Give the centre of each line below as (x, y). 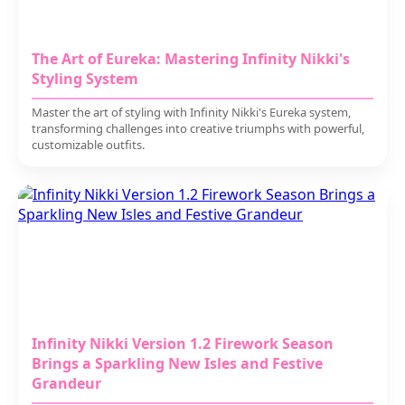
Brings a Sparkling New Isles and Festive (177, 363)
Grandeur (66, 383)
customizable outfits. (88, 145)
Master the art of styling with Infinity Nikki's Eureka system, (191, 112)
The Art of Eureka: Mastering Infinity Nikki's (191, 59)
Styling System (85, 79)
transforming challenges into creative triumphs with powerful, (198, 128)
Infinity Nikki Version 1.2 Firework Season (183, 344)
